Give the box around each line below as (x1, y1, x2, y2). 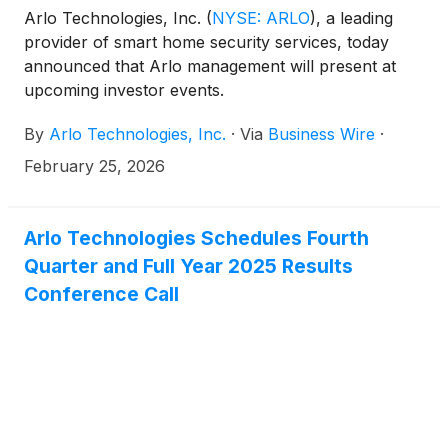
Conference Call (24, 282, 179, 306)
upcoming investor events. (24, 80, 224, 100)
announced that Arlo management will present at (24, 56, 396, 76)
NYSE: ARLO (212, 8, 310, 28)
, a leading (316, 8, 393, 28)
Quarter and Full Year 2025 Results (24, 254, 353, 278)
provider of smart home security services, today (24, 32, 389, 52)
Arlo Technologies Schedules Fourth (24, 226, 369, 250)
